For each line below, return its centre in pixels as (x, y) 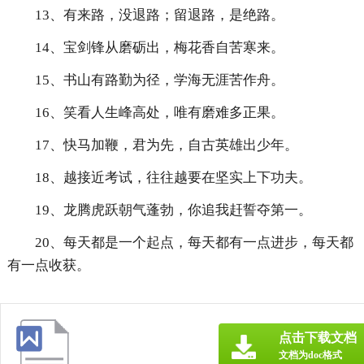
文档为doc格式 (310, 355)
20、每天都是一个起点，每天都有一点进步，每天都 (194, 243)
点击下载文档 (318, 338)
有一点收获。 (48, 266)
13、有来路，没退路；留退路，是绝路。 (159, 15)
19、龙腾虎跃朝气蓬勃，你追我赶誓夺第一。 (173, 210)
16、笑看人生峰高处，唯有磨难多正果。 (159, 113)
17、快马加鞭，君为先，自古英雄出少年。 (166, 145)
